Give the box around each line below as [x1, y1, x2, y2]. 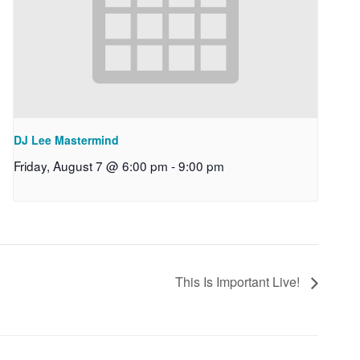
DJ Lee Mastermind [13, 131, 119, 148]
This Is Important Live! [175, 272, 303, 291]
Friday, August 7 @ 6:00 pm [13, 156, 168, 174]
